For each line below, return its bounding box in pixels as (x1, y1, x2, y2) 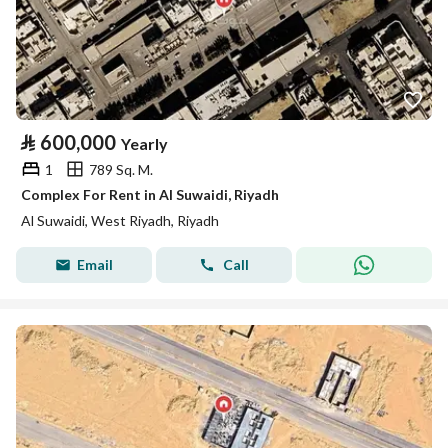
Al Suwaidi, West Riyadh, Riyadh (21, 212, 219, 229)
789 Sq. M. (89, 160, 153, 178)
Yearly (121, 134, 168, 153)
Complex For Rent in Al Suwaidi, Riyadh (21, 186, 279, 203)
